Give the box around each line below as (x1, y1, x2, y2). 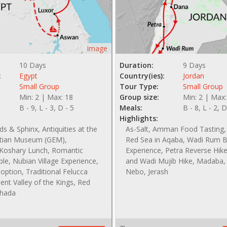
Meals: (120, 103, 143, 113)
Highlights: (120, 113, 159, 124)
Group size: (120, 92, 160, 102)
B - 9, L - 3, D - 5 (19, 103, 74, 113)
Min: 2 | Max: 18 (19, 92, 73, 102)
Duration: (120, 60, 154, 70)
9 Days (183, 60, 206, 70)
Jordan (183, 71, 205, 81)
